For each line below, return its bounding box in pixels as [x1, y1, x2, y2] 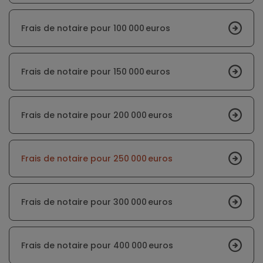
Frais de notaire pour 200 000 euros [21, 109, 173, 122]
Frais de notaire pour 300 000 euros [21, 196, 173, 208]
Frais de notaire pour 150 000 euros [21, 66, 170, 78]
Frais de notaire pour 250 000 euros [21, 153, 173, 165]
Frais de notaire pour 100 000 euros [21, 22, 170, 35]
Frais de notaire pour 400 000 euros [21, 240, 173, 252]
